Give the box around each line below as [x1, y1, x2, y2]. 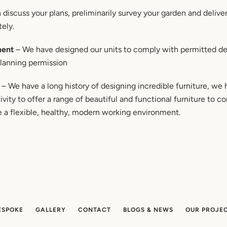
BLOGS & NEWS [123, 206, 173, 213]
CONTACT [78, 206, 111, 213]
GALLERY [35, 206, 66, 213]
